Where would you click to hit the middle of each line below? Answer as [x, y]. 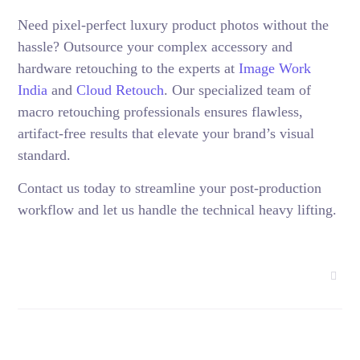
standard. [45, 155]
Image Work [275, 69]
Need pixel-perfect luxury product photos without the [174, 25]
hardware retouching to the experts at [129, 69]
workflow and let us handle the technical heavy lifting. [178, 210]
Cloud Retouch [121, 90]
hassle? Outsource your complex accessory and [155, 47]
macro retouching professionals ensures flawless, [161, 112]
